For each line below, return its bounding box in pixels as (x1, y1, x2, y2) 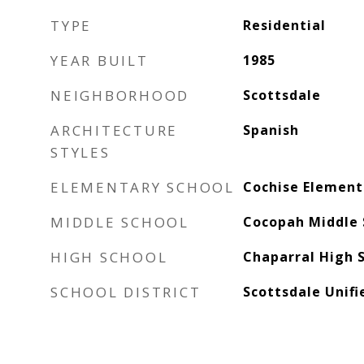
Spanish (242, 121, 299, 139)
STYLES (50, 143, 110, 162)
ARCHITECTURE (50, 121, 178, 140)
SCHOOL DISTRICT (50, 283, 201, 301)
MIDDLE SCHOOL (50, 213, 189, 232)
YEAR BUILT (50, 51, 149, 70)
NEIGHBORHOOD (50, 86, 189, 105)
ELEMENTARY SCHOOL (50, 178, 235, 197)
